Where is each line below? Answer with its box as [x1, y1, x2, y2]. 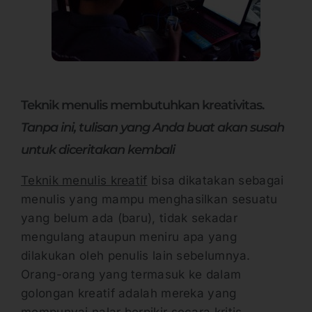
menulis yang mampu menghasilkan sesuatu [21, 192, 278, 207]
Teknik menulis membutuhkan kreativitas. [21, 97, 264, 113]
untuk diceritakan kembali [21, 142, 175, 157]
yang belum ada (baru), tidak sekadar [21, 211, 237, 226]
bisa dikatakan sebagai [147, 173, 284, 188]
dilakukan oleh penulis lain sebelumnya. [21, 249, 251, 263]
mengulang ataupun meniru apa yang [21, 230, 237, 244]
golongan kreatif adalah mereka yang [21, 286, 237, 301]
